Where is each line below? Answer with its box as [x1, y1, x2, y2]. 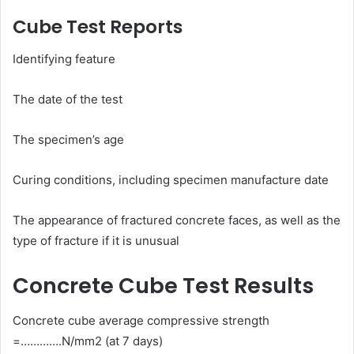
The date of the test [13, 91, 122, 107]
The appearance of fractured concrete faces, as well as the [13, 212, 341, 228]
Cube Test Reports [13, 14, 183, 40]
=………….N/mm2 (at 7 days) [13, 333, 163, 349]
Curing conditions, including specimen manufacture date [13, 171, 329, 187]
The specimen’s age [13, 131, 124, 147]
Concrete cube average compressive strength [13, 313, 269, 329]
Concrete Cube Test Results [13, 270, 314, 300]
